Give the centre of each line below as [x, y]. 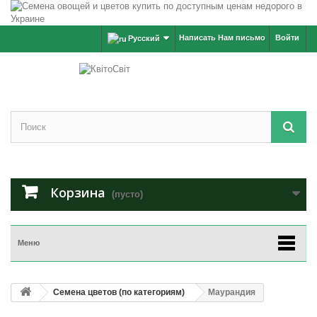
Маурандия [232, 293]
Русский [144, 38]
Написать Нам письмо [222, 38]
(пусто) [127, 195]
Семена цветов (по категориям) [119, 293]
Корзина [78, 193]
